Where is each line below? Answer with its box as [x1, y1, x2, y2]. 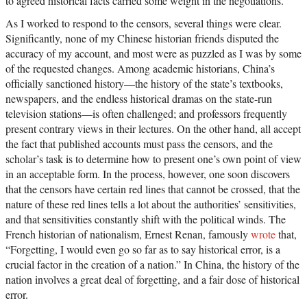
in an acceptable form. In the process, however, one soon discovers [5, 167, 290, 182]
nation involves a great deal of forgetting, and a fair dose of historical [5, 272, 299, 287]
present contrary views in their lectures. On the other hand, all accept [5, 121, 301, 136]
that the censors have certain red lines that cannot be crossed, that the [5, 182, 300, 197]
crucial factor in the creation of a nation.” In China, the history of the [5, 257, 299, 272]
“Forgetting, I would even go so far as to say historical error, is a [5, 242, 280, 257]
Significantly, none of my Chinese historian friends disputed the [5, 31, 279, 46]
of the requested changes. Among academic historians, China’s [5, 61, 275, 76]
